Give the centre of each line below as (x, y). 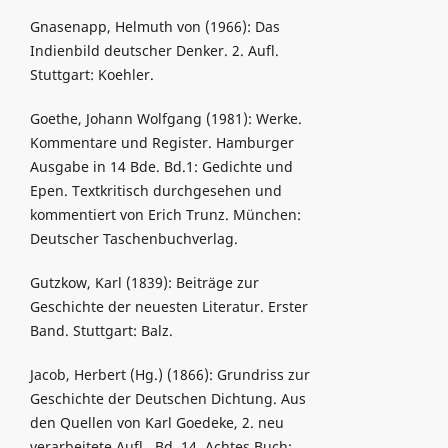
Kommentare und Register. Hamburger (161, 143)
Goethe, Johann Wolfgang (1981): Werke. (165, 119)
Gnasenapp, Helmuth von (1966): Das (154, 27)
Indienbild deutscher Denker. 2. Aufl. (154, 51)
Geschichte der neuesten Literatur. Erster (168, 307)
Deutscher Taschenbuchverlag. (133, 239)
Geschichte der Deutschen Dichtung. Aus (167, 399)
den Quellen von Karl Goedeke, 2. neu (156, 423)
